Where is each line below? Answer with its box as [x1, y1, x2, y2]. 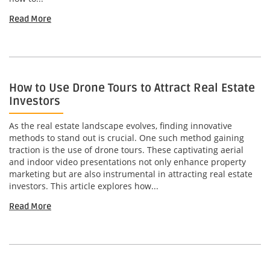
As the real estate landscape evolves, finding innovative [9, 120, 232, 132]
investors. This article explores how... [9, 180, 159, 192]
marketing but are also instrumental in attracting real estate [9, 168, 253, 180]
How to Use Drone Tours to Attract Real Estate [9, 81, 255, 96]
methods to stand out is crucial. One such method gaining [9, 132, 244, 144]
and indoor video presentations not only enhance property [9, 156, 246, 168]
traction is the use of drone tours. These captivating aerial [9, 144, 243, 156]
